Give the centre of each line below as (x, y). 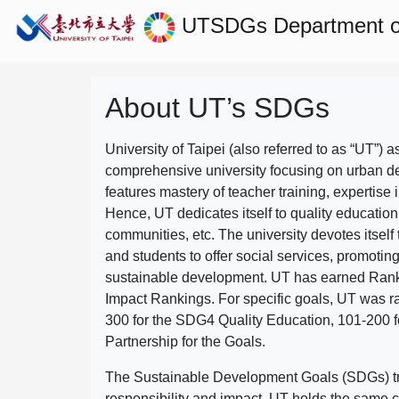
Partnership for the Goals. (185, 342)
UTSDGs (224, 26)
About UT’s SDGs (217, 108)
